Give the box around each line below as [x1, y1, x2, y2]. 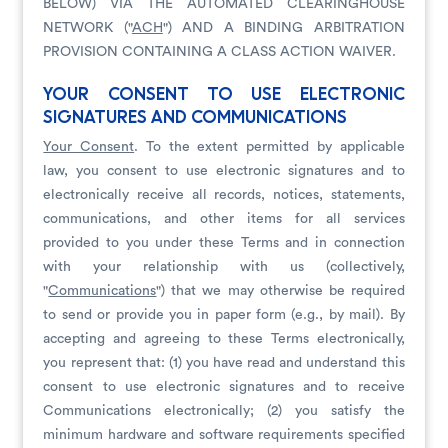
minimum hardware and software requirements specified [43, 428, 405, 442]
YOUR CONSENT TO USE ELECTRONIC [43, 87, 405, 103]
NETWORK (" [43, 21, 132, 35]
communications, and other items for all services [43, 212, 405, 226]
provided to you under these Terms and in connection [43, 236, 405, 250]
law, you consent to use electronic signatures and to [43, 164, 405, 178]
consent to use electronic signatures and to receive [43, 380, 405, 394]
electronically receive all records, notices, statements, [43, 188, 405, 202]
